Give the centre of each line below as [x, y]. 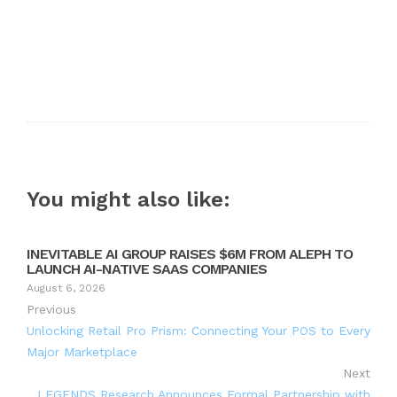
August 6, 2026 [66, 288]
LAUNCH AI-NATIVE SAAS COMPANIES [147, 269]
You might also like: [128, 199]
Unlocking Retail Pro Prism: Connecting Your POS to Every [198, 330]
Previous [51, 309]
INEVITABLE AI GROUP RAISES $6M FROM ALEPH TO [190, 253]
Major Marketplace [82, 351]
